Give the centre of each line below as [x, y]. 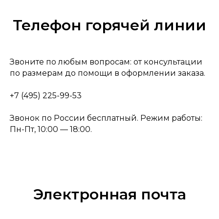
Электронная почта [109, 194]
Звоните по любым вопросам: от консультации [106, 62]
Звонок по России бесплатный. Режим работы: [106, 118]
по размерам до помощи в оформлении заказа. [108, 73]
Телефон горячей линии [109, 25]
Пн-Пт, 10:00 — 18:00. [51, 129]
